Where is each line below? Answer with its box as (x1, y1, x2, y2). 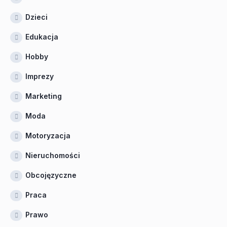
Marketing (25, 92, 62, 100)
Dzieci (25, 13, 48, 21)
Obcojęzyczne (25, 171, 77, 179)
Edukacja (25, 32, 58, 41)
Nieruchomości (25, 151, 80, 160)
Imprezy (25, 72, 54, 81)
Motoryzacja (25, 131, 70, 140)
